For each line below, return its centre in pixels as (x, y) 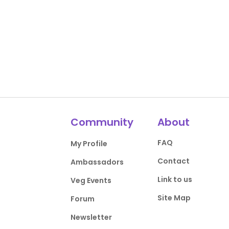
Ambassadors (97, 162)
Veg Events (91, 180)
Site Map (174, 198)
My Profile (89, 144)
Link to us (175, 179)
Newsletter (91, 217)
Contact (173, 161)
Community (102, 122)
